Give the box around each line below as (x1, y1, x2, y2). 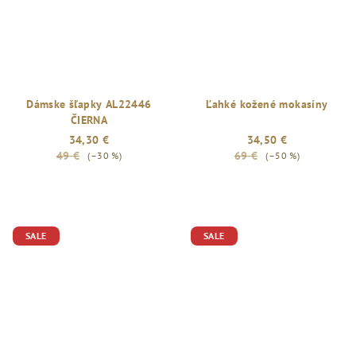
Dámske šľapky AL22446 (26, 97, 152, 111)
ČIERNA (70, 113, 108, 127)
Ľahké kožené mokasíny (206, 97, 328, 111)
